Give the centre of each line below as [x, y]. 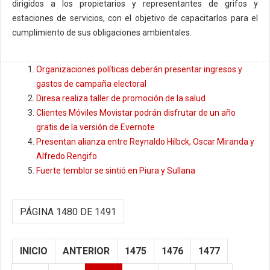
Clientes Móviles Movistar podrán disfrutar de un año [136, 113]
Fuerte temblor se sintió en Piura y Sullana [116, 171]
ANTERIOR [86, 251]
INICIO [34, 251]
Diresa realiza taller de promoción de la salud [121, 98]
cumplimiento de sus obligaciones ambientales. [102, 33]
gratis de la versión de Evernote [96, 127]
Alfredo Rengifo [67, 156]
